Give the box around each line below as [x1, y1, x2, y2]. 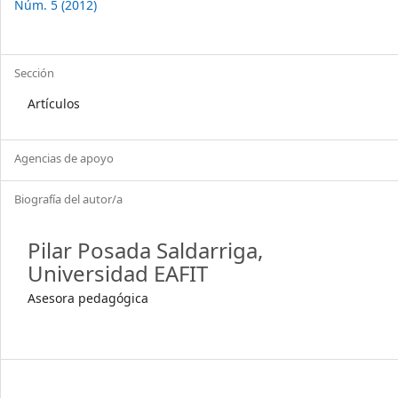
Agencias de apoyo [14, 150, 114, 166]
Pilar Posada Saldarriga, [28, 235, 263, 265]
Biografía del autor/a [14, 191, 123, 207]
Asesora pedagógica [28, 290, 148, 306]
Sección [14, 65, 54, 81]
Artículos [28, 95, 80, 112]
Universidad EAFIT [28, 259, 208, 288]
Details [13, 4, 99, 40]
